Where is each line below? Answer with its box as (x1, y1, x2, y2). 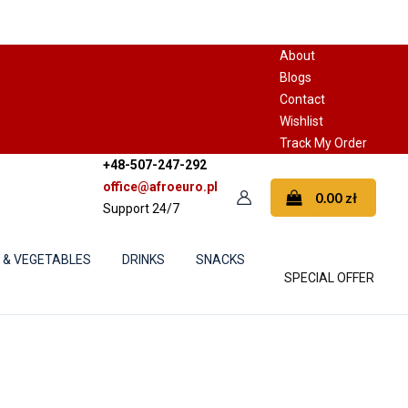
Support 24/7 (102, 200, 179, 216)
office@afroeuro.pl (102, 178, 218, 194)
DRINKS (122, 252, 165, 267)
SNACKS (196, 252, 245, 267)
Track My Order (280, 135, 367, 150)
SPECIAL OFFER (284, 270, 374, 285)
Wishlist (280, 113, 323, 128)
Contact (280, 91, 325, 107)
